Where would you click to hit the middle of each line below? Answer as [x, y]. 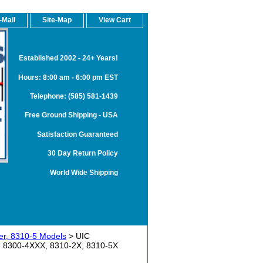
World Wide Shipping [84, 172]
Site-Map [57, 20]
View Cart [115, 20]
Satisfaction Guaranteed [77, 134]
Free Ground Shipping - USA [71, 115]
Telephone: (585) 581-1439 [74, 96]
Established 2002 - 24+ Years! [68, 58]
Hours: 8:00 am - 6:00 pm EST [68, 77]
